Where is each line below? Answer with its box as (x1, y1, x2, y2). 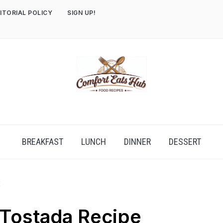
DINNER (124, 136, 151, 147)
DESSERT (169, 136, 201, 147)
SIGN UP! (67, 9, 96, 16)
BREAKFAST (22, 136, 63, 147)
